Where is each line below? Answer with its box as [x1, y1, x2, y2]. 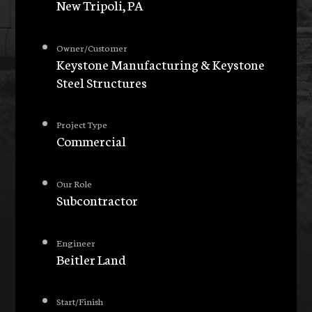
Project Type [56, 118, 108, 131]
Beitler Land [56, 249, 127, 268]
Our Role [56, 177, 93, 190]
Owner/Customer [56, 40, 128, 54]
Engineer [56, 235, 96, 249]
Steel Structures [56, 72, 148, 91]
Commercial [56, 132, 127, 150]
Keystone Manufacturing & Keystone [56, 54, 265, 73]
